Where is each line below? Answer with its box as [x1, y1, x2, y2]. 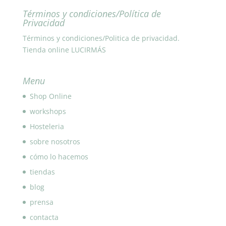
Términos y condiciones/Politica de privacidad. [22, 33, 180, 43]
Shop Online [29, 91, 72, 101]
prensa [29, 197, 53, 207]
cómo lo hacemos [29, 151, 88, 161]
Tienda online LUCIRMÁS [22, 44, 106, 54]
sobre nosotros [29, 136, 80, 146]
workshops [29, 106, 66, 116]
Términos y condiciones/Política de [22, 7, 161, 20]
